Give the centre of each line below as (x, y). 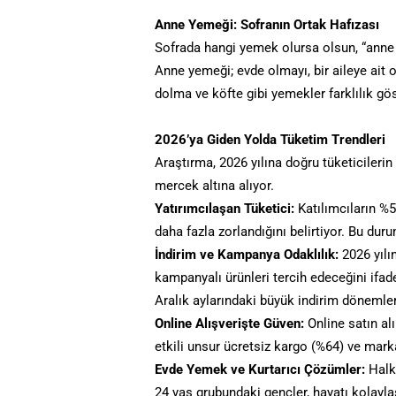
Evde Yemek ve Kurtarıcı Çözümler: (260, 369)
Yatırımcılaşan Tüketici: (225, 208)
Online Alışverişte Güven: (230, 323)
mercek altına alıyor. (215, 185)
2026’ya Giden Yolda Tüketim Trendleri (270, 139)
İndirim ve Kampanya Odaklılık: (247, 254)
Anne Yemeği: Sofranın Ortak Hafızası (267, 24)
